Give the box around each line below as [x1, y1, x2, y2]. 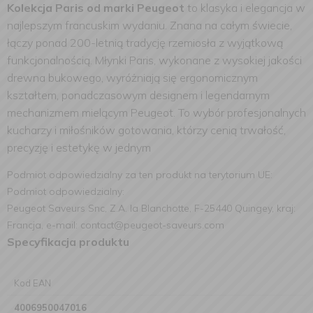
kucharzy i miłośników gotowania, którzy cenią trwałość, [7, 123, 286, 137]
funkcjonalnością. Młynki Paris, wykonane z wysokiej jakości [7, 53, 302, 67]
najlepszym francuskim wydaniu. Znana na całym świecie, [7, 18, 292, 32]
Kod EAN [14, 277, 51, 289]
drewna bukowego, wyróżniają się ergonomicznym [7, 71, 258, 85]
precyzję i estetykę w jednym [7, 140, 151, 154]
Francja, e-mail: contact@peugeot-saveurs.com [7, 219, 224, 231]
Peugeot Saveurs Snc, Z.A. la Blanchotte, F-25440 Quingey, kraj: [7, 202, 296, 214]
